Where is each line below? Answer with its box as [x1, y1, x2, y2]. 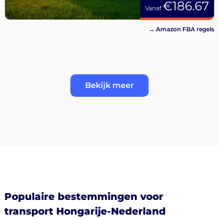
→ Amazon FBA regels [149, 25, 214, 33]
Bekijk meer [85, 81, 134, 90]
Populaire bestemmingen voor [4, 191, 163, 203]
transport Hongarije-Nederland [4, 205, 166, 218]
